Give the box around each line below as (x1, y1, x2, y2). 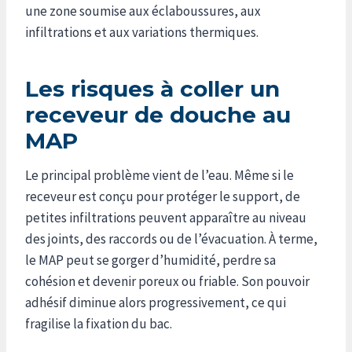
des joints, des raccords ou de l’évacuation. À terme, (25, 229, 317, 247)
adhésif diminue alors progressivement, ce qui (25, 293, 286, 311)
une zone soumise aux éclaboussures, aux (25, 2, 261, 20)
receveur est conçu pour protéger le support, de (25, 187, 300, 205)
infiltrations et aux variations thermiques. (25, 23, 258, 41)
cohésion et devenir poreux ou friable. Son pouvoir (25, 272, 310, 290)
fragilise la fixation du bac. (25, 314, 172, 332)
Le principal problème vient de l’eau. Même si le (25, 166, 294, 184)
